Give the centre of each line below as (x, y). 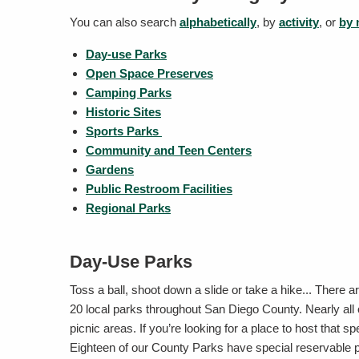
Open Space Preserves (149, 73)
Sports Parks (124, 131)
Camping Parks (129, 93)
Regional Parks (128, 208)
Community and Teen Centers (169, 150)
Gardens (110, 169)
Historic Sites (123, 112)
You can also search (125, 22)
